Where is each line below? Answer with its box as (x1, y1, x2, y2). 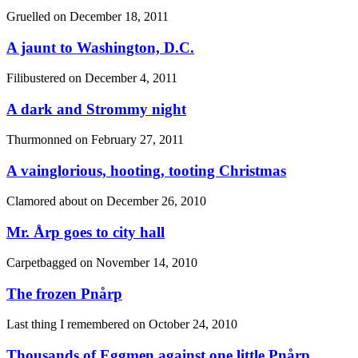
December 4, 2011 (85, 71, 177, 86)
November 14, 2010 (96, 256, 197, 270)
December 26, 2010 (106, 194, 206, 209)
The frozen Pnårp (6, 284, 122, 302)
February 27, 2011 (91, 133, 184, 147)
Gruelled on (6, 10, 70, 24)
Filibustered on (6, 71, 85, 86)
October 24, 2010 (149, 317, 237, 332)
